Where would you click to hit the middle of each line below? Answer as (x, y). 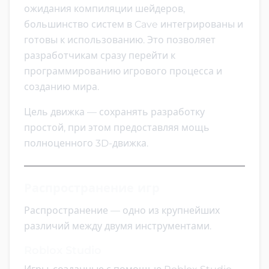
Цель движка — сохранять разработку (114, 112)
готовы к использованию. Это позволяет (120, 40)
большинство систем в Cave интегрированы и (134, 24)
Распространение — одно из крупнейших (122, 210)
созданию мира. (62, 86)
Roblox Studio (63, 250)
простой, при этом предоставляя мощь (117, 127)
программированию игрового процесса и (123, 71)
